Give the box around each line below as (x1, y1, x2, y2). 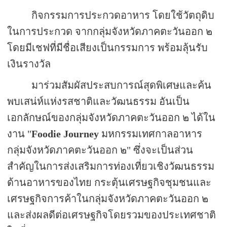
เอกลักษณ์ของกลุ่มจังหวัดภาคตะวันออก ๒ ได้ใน (7, 111, 216, 123)
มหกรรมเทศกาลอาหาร (101, 128, 203, 139)
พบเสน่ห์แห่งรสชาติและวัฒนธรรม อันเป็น (7, 95, 190, 107)
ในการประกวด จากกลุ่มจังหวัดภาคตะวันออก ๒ (7, 25, 213, 37)
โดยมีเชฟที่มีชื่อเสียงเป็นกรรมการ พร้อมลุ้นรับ (7, 42, 208, 53)
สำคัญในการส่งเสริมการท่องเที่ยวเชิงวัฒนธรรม (7, 160, 215, 172)
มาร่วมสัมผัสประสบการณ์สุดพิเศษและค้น (31, 79, 212, 91)
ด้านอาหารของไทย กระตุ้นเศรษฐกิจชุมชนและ (7, 176, 212, 188)
